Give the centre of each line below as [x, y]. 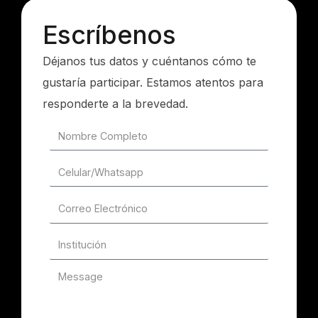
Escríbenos [109, 35]
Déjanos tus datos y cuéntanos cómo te [149, 61]
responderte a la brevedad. [115, 104]
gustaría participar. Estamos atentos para [153, 83]
